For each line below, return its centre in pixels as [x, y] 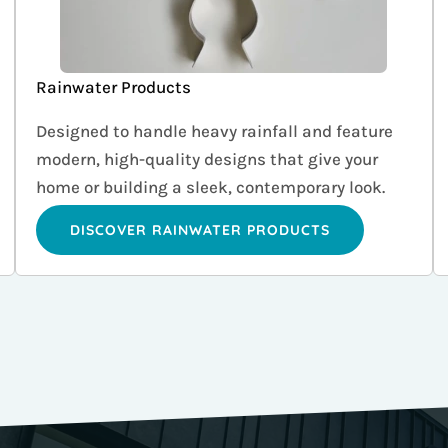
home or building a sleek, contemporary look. [211, 187]
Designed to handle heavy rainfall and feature [215, 131]
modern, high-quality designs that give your [207, 159]
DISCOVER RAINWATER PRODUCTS [200, 230]
